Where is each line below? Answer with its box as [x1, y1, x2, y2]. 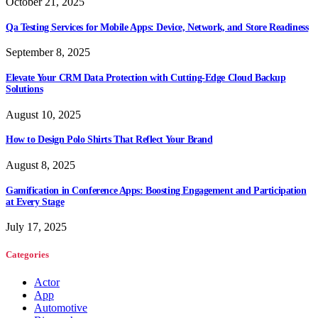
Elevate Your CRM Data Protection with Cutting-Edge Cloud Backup [6, 72, 286, 84]
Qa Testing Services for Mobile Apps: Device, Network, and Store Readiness [6, 21, 309, 33]
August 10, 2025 [6, 108, 81, 121]
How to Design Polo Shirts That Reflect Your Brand [6, 134, 213, 146]
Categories [6, 249, 49, 261]
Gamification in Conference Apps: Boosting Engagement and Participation [6, 185, 307, 196]
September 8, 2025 [6, 46, 90, 59]
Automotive [34, 302, 87, 314]
